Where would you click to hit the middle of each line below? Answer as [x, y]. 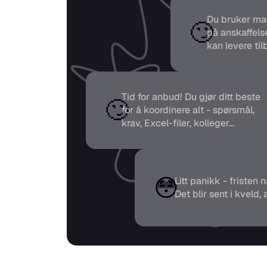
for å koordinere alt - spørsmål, [188, 110]
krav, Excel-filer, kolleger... [178, 123]
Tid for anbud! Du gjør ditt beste [191, 97]
